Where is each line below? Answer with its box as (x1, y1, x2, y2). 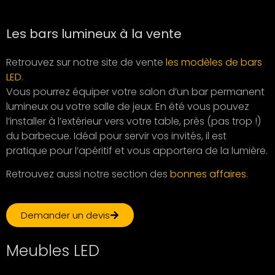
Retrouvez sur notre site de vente (6, 55, 166, 69)
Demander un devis (21, 208, 110, 222)
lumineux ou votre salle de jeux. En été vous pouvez (6, 99, 249, 114)
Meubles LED (6, 239, 99, 261)
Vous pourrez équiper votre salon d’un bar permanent (6, 84, 265, 99)
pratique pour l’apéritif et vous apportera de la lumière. (6, 143, 268, 158)
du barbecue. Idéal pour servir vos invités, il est (6, 128, 227, 143)
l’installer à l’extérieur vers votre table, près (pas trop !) (6, 114, 261, 128)
